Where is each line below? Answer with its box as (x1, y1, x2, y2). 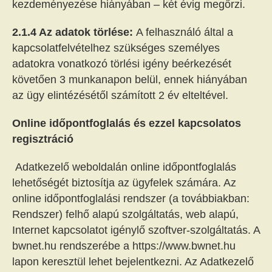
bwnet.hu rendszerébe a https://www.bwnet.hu (12, 240, 236, 252)
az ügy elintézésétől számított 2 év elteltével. (12, 89, 228, 101)
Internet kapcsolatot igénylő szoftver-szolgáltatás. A (12, 224, 260, 236)
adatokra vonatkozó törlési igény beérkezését (12, 58, 231, 70)
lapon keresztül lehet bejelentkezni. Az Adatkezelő (12, 256, 254, 268)
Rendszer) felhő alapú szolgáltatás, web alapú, (12, 208, 239, 220)
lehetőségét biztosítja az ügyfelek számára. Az (12, 177, 236, 189)
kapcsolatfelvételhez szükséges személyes (12, 42, 220, 54)
